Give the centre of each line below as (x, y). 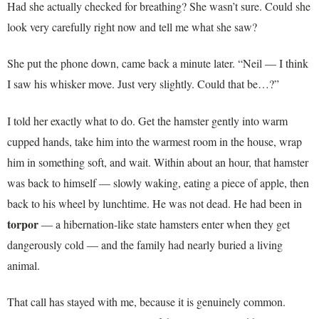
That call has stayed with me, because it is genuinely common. (146, 302)
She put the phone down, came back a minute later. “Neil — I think (158, 63)
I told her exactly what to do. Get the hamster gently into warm (147, 120)
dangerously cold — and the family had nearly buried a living (145, 244)
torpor (23, 224)
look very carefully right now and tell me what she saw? (132, 26)
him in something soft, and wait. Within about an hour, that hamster (158, 162)
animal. (23, 265)
